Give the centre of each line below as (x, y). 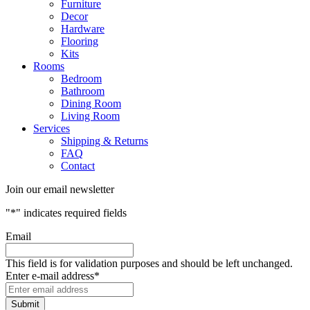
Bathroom (83, 91)
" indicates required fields (71, 213)
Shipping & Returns (104, 141)
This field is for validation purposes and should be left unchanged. (149, 264)
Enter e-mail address (50, 276)
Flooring (80, 42)
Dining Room (91, 104)
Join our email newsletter (60, 190)
